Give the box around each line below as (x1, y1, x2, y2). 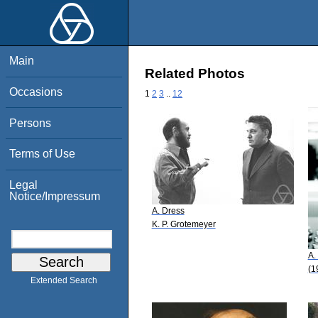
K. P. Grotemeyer (151, 219, 216, 229)
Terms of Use (9, 148, 76, 160)
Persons (9, 116, 52, 129)
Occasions (9, 85, 63, 98)
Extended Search (31, 275, 97, 286)
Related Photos (145, 66, 245, 82)
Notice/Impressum (9, 190, 101, 202)
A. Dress (151, 205, 185, 216)
